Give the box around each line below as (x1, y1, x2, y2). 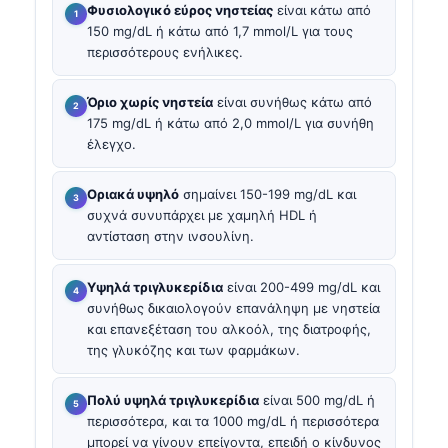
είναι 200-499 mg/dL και (223, 278, 380, 295)
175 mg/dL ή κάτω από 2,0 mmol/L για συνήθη (87, 115, 374, 132)
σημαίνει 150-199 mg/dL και (179, 186, 356, 203)
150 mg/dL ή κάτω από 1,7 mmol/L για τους (87, 22, 353, 39)
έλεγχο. (87, 136, 136, 153)
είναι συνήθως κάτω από (213, 94, 372, 111)
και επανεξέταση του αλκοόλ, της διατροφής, (87, 320, 371, 337)
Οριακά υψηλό (87, 186, 179, 203)
